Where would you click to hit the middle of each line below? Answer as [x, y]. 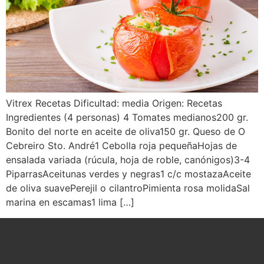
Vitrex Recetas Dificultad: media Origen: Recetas [114, 103]
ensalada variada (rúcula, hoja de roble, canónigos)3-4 [128, 160]
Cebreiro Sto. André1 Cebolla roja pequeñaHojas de [121, 146]
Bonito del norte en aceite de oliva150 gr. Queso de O [126, 132]
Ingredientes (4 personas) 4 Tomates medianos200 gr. [127, 118]
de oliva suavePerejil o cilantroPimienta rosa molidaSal [128, 188]
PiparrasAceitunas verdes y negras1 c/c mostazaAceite [128, 174]
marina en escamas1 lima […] [70, 202]
